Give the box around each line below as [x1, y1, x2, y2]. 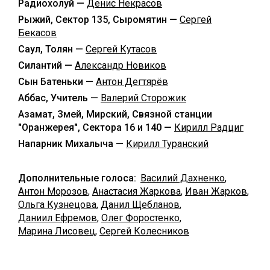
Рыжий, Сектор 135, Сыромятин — [18, 13, 180, 25]
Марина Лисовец [18, 225, 95, 237]
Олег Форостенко [101, 212, 180, 224]
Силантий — [18, 59, 75, 71]
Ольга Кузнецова [18, 198, 96, 210]
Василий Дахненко [140, 172, 225, 184]
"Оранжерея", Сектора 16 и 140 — [18, 121, 174, 133]
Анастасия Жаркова [92, 185, 181, 197]
